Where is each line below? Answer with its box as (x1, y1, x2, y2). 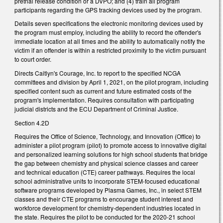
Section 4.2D (14, 118, 49, 127)
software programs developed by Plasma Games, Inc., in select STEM (14, 186, 202, 195)
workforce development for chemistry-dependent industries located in (14, 204, 201, 213)
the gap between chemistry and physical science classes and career (14, 159, 198, 168)
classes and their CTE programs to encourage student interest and (14, 195, 193, 204)
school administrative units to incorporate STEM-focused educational (14, 177, 200, 186)
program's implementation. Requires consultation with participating (14, 96, 194, 105)
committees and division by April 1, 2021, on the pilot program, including (14, 78, 209, 87)
